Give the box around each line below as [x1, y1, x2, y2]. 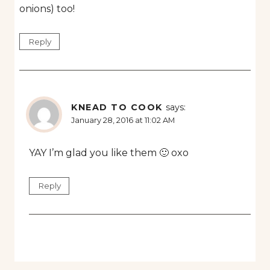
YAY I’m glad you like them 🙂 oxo [29, 146, 189, 159]
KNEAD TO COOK [71, 101, 163, 113]
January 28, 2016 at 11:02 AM [71, 115, 175, 125]
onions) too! [19, 2, 75, 14]
